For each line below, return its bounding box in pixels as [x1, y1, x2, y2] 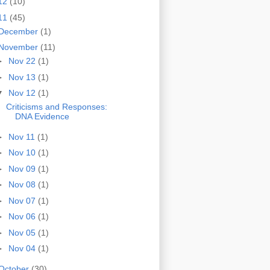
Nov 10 [8, 148, 38, 158]
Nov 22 [8, 56, 38, 66]
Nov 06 [8, 212, 38, 222]
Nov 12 [8, 88, 38, 98]
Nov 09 [8, 163, 38, 174]
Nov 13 [8, 72, 38, 82]
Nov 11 [8, 131, 37, 142]
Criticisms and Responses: [5, 102, 107, 112]
